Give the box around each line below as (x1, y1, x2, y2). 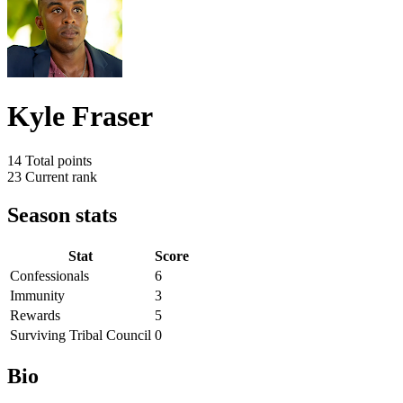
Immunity (10, 287, 65, 303)
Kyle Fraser (7, 100, 153, 133)
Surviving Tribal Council (10, 327, 151, 343)
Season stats (7, 202, 117, 227)
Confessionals (10, 267, 89, 283)
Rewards (10, 307, 60, 323)
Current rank (25, 168, 97, 184)
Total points (25, 152, 92, 168)
